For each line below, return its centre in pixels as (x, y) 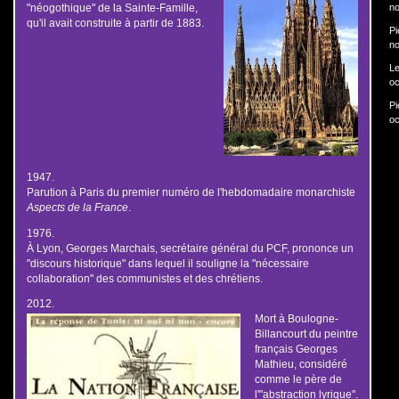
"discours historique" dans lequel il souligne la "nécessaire (167, 263)
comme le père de (298, 379)
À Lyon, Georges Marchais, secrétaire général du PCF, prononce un (190, 248)
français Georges (296, 349)
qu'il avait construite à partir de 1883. (115, 23)
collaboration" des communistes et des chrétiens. (144, 278)
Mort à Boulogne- (296, 319)
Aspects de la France (77, 207)
